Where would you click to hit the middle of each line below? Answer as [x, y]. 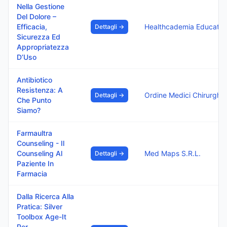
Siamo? [29, 110]
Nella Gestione [41, 6]
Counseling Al [40, 153]
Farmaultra [34, 133]
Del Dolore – [36, 16]
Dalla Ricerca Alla [45, 196]
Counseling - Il [41, 143]
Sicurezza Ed [39, 37]
